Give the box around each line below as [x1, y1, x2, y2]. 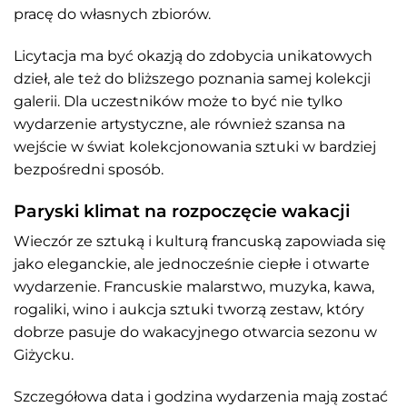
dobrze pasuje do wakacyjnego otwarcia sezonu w [14, 323, 377, 342]
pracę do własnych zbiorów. [14, 5, 211, 23]
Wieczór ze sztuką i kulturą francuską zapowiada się [14, 233, 386, 251]
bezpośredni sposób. [14, 160, 164, 178]
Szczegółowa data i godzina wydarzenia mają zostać [14, 387, 388, 405]
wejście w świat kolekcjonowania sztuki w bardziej [14, 137, 376, 155]
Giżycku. [14, 346, 74, 364]
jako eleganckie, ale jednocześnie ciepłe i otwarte [14, 255, 370, 273]
